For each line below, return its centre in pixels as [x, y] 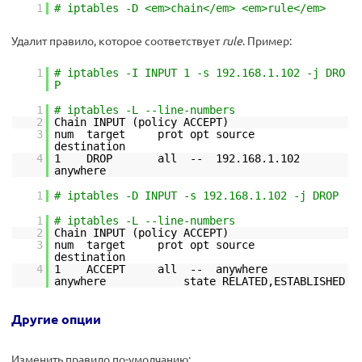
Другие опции [56, 319]
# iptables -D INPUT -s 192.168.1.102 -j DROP [196, 196]
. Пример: [267, 40]
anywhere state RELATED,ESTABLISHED [200, 281]
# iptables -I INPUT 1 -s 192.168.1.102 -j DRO [200, 73]
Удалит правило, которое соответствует [117, 40]
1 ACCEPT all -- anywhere [200, 269]
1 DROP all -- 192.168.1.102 [200, 158]
